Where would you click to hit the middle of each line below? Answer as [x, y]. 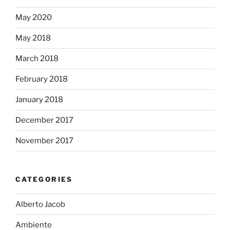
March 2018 [37, 59]
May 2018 [33, 38]
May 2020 [34, 18]
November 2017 [44, 141]
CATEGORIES [44, 179]
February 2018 [42, 79]
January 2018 [39, 100]
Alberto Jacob [40, 204]
